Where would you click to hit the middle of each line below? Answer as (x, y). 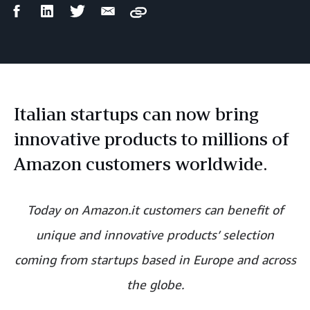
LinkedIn (75, 9)
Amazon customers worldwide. (140, 164)
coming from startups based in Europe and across (155, 259)
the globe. (155, 284)
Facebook (47, 9)
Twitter (102, 9)
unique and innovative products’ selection (155, 235)
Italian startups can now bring (136, 114)
